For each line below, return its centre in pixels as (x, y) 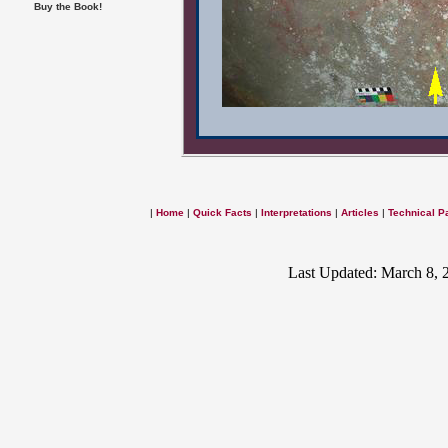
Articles (360, 212)
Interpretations (296, 212)
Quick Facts (222, 212)
